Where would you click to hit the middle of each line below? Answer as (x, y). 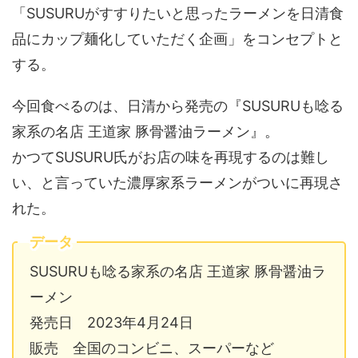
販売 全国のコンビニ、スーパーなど (152, 348)
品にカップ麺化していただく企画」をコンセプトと (177, 38)
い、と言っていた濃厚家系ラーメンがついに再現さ (177, 182)
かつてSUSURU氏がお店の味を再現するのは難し (171, 157)
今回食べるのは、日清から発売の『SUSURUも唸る (178, 105)
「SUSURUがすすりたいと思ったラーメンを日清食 (178, 13)
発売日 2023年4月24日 (111, 322)
